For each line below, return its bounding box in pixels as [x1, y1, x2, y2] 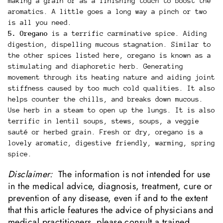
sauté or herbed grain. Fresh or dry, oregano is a [8, 128, 203, 136]
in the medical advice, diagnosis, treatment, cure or [8, 179, 213, 193]
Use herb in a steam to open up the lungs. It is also [8, 106, 215, 114]
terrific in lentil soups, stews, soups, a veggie [8, 117, 199, 125]
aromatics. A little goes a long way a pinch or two [8, 7, 207, 16]
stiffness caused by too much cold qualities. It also [8, 84, 215, 93]
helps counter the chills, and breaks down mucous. [8, 95, 203, 104]
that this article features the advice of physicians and [8, 203, 214, 217]
